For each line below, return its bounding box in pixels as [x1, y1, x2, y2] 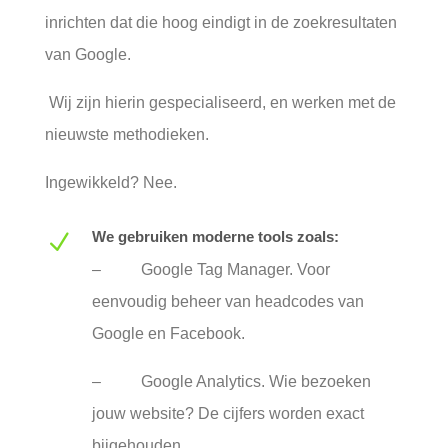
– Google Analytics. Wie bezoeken [91, 373, 371, 390]
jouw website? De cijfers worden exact [91, 405, 364, 422]
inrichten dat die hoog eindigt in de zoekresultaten [44, 14, 397, 31]
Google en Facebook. [91, 325, 245, 342]
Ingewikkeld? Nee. [44, 174, 177, 191]
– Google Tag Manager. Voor [91, 261, 330, 278]
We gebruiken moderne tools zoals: [91, 228, 339, 245]
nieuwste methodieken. [44, 126, 209, 143]
